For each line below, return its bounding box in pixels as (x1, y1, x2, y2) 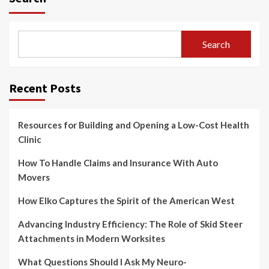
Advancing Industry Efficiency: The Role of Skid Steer (18, 219, 243, 230)
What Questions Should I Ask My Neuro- (18, 256, 187, 268)
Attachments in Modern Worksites (18, 233, 165, 244)
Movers (18, 172, 50, 183)
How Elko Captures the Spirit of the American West (18, 195, 235, 207)
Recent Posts (9, 80, 81, 96)
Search (202, 38, 230, 50)
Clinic (18, 134, 41, 145)
